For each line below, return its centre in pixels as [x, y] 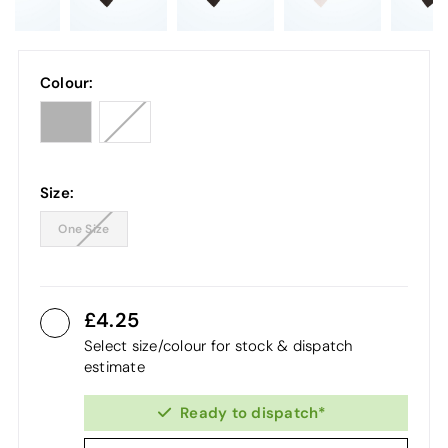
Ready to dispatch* [249, 413]
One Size [84, 229]
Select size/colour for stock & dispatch [218, 346]
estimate [114, 367]
